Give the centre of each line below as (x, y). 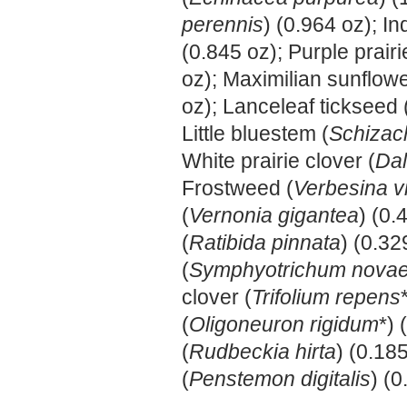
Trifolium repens (326, 297)
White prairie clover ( (278, 161)
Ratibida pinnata (265, 243)
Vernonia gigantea (274, 215)
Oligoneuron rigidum (284, 324)
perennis (223, 25)
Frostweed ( (238, 188)
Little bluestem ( (255, 134)
